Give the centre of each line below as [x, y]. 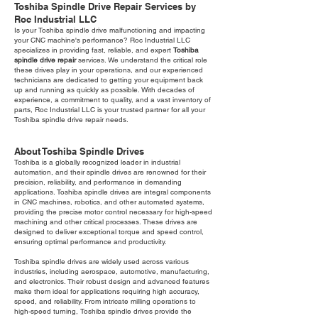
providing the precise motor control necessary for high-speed [113, 212]
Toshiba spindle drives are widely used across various [102, 262]
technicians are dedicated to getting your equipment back [109, 80]
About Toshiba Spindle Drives [79, 152]
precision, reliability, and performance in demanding [98, 182]
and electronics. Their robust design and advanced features [112, 282]
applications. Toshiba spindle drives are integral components [113, 192]
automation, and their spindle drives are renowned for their [110, 172]
